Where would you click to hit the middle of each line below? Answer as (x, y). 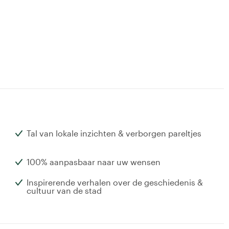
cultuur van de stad (64, 191)
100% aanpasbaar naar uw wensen (94, 162)
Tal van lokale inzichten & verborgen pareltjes (114, 133)
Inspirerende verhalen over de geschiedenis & (115, 182)
